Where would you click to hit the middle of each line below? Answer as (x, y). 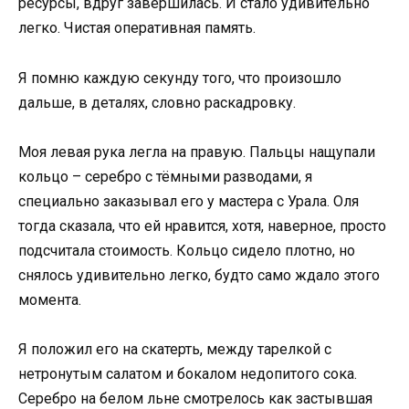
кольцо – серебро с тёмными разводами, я (165, 176)
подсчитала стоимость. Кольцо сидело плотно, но (187, 250)
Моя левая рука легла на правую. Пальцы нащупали (197, 152)
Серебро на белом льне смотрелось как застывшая (195, 399)
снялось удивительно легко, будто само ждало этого (199, 275)
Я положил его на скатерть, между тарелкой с (175, 349)
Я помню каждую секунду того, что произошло (180, 78)
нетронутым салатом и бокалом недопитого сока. (188, 374)
